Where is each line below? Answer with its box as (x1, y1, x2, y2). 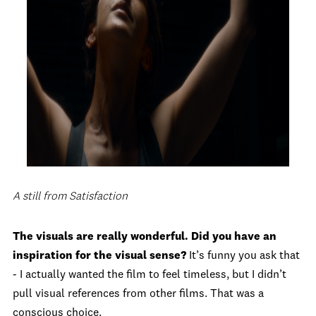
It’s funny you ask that (186, 250, 300, 262)
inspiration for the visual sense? (13, 250, 186, 262)
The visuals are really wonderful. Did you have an (13, 231, 276, 243)
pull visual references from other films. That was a (13, 288, 264, 300)
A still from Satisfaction (13, 191, 128, 202)
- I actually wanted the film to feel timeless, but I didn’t (13, 269, 286, 281)
